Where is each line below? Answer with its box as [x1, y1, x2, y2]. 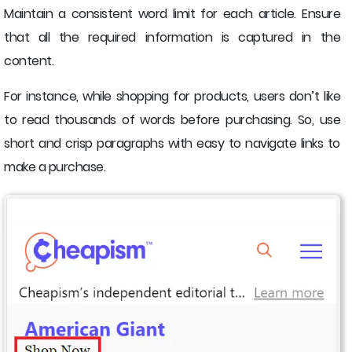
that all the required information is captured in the [4, 28, 340, 47]
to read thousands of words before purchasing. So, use [4, 111, 340, 130]
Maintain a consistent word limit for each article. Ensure [4, 5, 340, 24]
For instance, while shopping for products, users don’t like [4, 87, 340, 106]
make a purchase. [4, 158, 105, 177]
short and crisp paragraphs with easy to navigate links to [4, 134, 340, 153]
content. [4, 52, 53, 71]
